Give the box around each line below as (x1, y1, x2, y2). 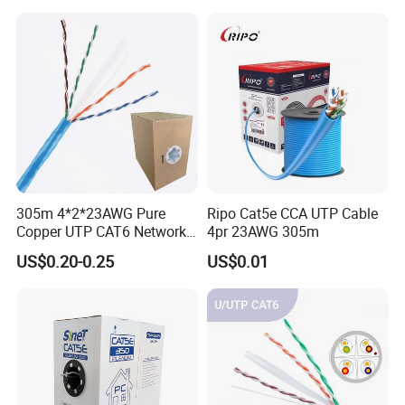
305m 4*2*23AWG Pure (16, 202, 166, 223)
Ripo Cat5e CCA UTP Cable (206, 202, 378, 223)
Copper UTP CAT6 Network (16, 221, 187, 241)
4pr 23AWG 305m (206, 221, 319, 241)
